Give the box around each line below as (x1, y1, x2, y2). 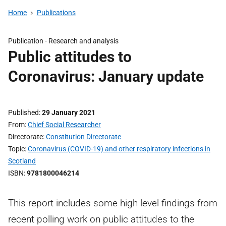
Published (8, 108, 39, 117)
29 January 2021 (42, 108, 95, 117)
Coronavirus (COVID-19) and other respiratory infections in (28, 145, 210, 153)
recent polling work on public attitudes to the (8, 213, 194, 225)
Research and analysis (48, 37, 119, 45)
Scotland (8, 157, 36, 165)
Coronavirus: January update (8, 68, 204, 85)
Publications (36, 9, 76, 17)
